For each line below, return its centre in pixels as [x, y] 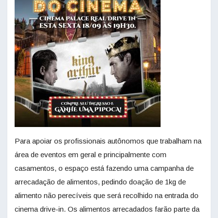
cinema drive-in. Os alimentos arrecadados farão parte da [107, 209]
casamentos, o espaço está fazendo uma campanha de [104, 168]
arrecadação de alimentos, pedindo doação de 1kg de [100, 182]
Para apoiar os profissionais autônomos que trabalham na [108, 141]
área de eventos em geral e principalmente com [91, 155]
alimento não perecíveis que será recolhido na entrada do [107, 196]
